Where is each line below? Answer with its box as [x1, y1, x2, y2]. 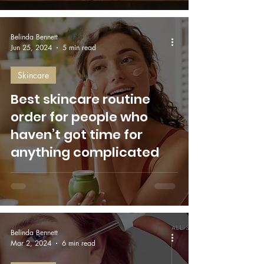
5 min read [62, 42, 96, 52]
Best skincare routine [11, 90, 150, 108]
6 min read [62, 238, 95, 248]
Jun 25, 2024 [11, 42, 52, 52]
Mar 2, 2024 [11, 238, 51, 248]
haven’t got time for [11, 126, 143, 144]
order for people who [11, 108, 148, 126]
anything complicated [11, 143, 159, 161]
